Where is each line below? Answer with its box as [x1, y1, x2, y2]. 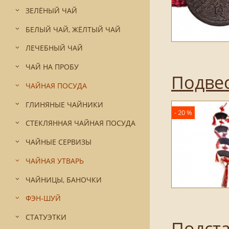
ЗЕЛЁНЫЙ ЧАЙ [26, 5, 77, 15]
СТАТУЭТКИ [26, 212, 66, 222]
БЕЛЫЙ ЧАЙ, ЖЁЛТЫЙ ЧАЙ [26, 24, 121, 34]
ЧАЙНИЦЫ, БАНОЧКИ [26, 174, 102, 185]
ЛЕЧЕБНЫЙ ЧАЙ [26, 43, 83, 53]
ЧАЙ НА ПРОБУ [26, 62, 79, 72]
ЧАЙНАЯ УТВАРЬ [26, 155, 84, 166]
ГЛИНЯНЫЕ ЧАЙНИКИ [26, 99, 103, 109]
